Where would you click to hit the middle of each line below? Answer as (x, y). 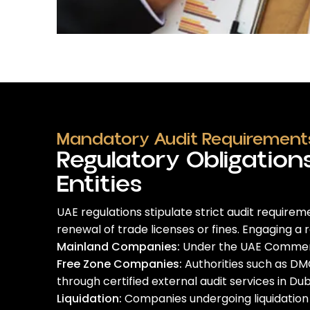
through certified (104, 281)
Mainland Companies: (118, 247)
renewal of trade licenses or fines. (149, 229)
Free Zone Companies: (119, 264)
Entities (99, 184)
